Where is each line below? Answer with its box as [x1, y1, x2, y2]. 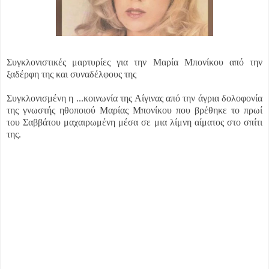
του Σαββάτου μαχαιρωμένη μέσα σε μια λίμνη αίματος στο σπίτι [7, 117, 262, 128]
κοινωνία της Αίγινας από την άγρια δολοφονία [83, 93, 262, 104]
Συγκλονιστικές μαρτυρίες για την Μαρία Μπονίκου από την [7, 57, 262, 68]
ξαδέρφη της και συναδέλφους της [7, 69, 136, 80]
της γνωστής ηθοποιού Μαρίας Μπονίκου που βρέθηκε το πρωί [7, 105, 262, 116]
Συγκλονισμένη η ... [7, 93, 83, 104]
